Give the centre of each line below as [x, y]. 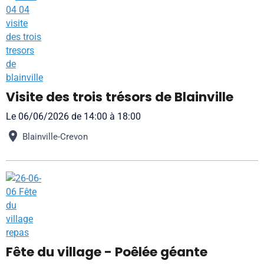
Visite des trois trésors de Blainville [120, 97]
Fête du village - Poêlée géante [107, 252]
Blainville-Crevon [55, 136]
